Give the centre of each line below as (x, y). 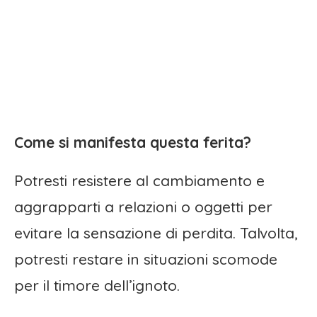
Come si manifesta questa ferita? (133, 143)
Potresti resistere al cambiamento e (139, 181)
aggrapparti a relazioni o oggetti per (143, 207)
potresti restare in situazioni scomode (146, 259)
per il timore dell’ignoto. (97, 286)
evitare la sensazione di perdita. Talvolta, (156, 233)
